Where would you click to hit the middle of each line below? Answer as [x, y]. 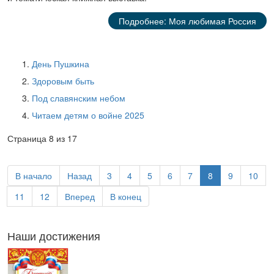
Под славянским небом [79, 98]
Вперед [80, 196]
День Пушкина [61, 63]
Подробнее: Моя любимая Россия [187, 20]
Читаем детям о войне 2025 [88, 115]
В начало [34, 175]
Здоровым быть [63, 80]
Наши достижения [54, 235]
